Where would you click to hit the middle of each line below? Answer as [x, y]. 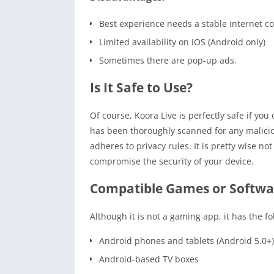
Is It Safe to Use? [141, 88]
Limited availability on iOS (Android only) [182, 42]
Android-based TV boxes [149, 259]
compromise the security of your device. [172, 161]
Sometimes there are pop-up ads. [168, 61]
